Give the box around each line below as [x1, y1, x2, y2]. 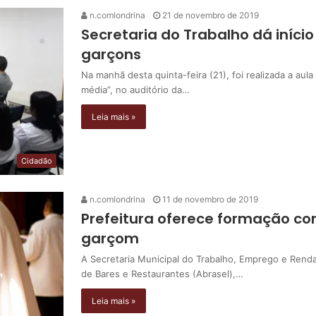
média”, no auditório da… [81, 84, 190, 96]
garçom [81, 229, 139, 249]
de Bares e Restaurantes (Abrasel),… [81, 268, 243, 280]
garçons [81, 44, 141, 65]
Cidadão [21, 156, 52, 166]
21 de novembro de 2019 [162, 10, 259, 21]
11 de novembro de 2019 [162, 194, 258, 205]
